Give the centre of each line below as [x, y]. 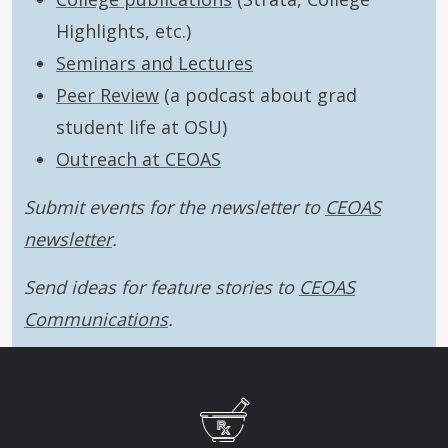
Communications [96, 319]
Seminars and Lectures [154, 63]
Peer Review [107, 95]
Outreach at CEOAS [138, 159]
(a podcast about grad [258, 95]
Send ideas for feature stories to [161, 287]
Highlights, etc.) [123, 31]
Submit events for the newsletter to [174, 207]
